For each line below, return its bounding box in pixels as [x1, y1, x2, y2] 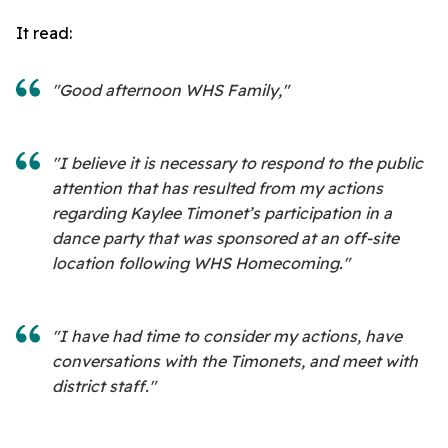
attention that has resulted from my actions [52, 178, 383, 199]
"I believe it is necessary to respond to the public [52, 153, 423, 174]
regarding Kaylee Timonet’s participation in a [52, 203, 392, 224]
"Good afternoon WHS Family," [52, 80, 289, 101]
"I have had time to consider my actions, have [52, 326, 402, 347]
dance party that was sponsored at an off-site [52, 228, 399, 249]
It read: [16, 23, 72, 44]
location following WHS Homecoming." [52, 253, 350, 274]
